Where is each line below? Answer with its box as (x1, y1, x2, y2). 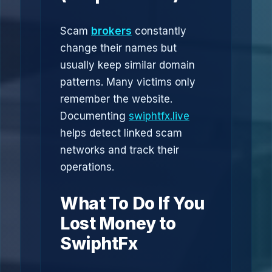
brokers (91, 25, 132, 37)
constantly (132, 25, 186, 37)
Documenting (60, 110, 129, 122)
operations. (60, 161, 114, 173)
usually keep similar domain (60, 59, 195, 71)
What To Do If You (60, 193, 205, 214)
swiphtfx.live (129, 110, 189, 122)
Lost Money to (60, 213, 176, 234)
